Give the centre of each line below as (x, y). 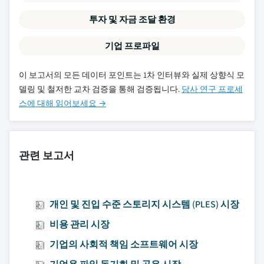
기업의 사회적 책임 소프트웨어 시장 (124, 244)
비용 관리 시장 (80, 224)
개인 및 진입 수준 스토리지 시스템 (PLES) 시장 (144, 204)
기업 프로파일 (132, 46)
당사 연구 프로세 (212, 89)
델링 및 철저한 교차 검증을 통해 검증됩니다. (100, 89)
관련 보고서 (47, 155)
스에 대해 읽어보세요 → (62, 103)
